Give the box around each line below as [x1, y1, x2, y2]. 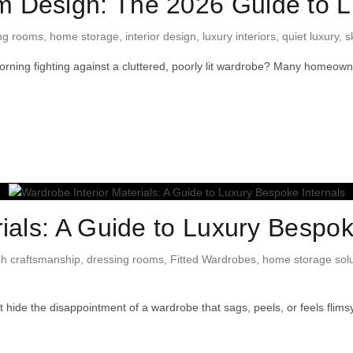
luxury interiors [203, 30, 276, 43]
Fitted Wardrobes [170, 252, 256, 266]
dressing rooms [87, 252, 164, 266]
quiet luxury [282, 30, 339, 43]
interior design [125, 30, 196, 43]
